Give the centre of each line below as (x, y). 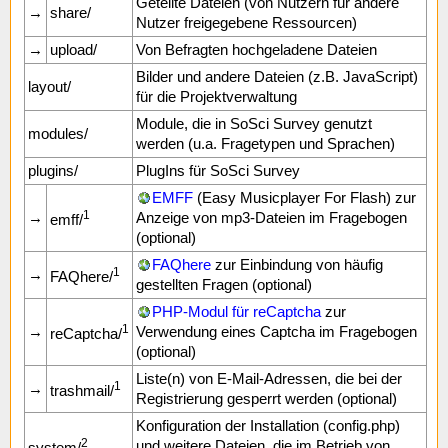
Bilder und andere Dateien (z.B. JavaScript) (277, 76)
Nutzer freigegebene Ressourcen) (246, 22)
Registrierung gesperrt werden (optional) (266, 398)
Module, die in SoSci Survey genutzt (254, 123)
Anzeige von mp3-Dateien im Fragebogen (271, 217)
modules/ (58, 133)
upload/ (73, 49)
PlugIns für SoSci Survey (218, 170)
